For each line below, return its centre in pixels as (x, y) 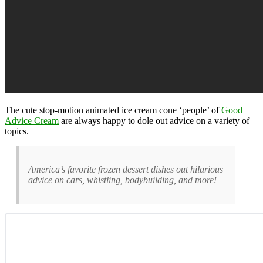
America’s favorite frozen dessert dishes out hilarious (126, 169)
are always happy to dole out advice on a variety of (154, 120)
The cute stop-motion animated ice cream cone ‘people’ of (113, 110)
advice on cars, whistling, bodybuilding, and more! (122, 180)
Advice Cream (32, 120)
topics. (17, 131)
